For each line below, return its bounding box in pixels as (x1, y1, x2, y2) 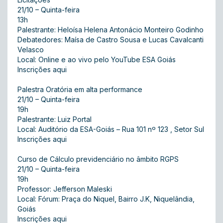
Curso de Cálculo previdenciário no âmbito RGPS (17, 155, 181, 163)
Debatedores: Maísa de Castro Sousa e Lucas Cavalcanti (17, 35, 204, 44)
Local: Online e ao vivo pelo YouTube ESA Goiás (17, 55, 176, 64)
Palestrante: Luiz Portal (17, 115, 94, 123)
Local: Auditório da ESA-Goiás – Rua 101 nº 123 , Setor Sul (17, 125, 204, 133)
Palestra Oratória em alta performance (17, 85, 142, 94)
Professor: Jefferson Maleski (17, 185, 114, 193)
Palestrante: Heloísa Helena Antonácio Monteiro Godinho (17, 25, 206, 34)
